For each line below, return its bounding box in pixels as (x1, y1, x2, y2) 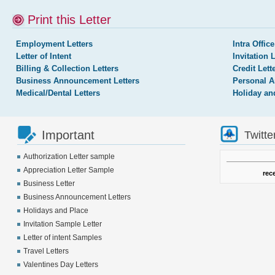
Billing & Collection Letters (16, 64, 118, 73)
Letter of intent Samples (23, 233, 102, 242)
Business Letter (23, 179, 75, 188)
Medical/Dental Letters (16, 88, 100, 98)
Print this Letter (28, 13, 111, 26)
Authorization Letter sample (23, 152, 115, 161)
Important (41, 128, 95, 142)
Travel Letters (23, 247, 69, 255)
